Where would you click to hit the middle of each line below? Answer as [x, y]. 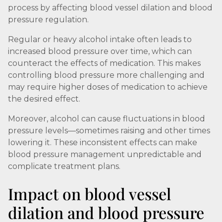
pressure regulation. [48, 20]
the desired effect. [44, 99]
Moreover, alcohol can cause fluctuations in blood [107, 119]
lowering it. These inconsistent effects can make [103, 142]
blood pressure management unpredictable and [105, 154]
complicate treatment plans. [64, 166]
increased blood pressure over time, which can [100, 51]
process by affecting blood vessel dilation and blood [110, 8]
